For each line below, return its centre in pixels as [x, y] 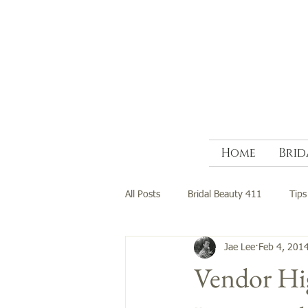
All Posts [143, 194]
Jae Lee [240, 247]
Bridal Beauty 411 [225, 194]
